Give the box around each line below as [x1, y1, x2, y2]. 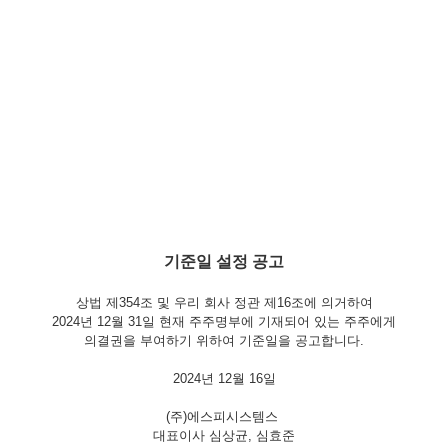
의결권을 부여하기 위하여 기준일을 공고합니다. [84, 332, 364, 348]
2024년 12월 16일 [172, 370, 276, 386]
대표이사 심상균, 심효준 [153, 427, 295, 443]
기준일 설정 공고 [164, 252, 284, 270]
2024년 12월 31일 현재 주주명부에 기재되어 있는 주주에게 [52, 313, 396, 329]
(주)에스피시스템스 [166, 408, 282, 424]
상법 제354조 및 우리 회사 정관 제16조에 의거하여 [75, 294, 373, 310]
